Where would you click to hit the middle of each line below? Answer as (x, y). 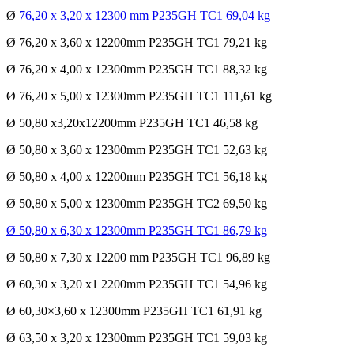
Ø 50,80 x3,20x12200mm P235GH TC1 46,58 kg (132, 123)
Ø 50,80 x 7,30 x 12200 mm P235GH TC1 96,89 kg (138, 258)
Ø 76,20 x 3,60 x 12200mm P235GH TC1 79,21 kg (137, 43)
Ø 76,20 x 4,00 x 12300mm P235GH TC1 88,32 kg (137, 70)
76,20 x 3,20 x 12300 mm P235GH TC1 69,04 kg (143, 16)
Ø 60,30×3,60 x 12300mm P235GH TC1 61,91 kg (134, 311)
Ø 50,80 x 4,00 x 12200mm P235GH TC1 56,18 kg (137, 177)
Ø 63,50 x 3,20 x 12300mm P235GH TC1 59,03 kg (137, 338)
